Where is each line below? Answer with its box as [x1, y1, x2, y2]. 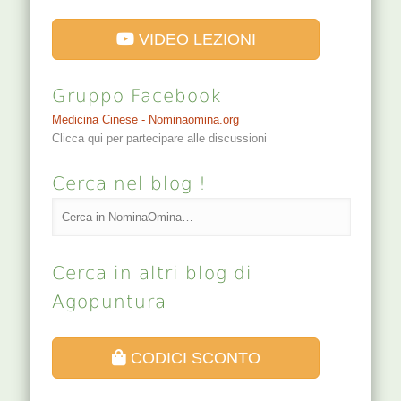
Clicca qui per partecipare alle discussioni [52, 132, 268, 146]
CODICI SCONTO [125, 348, 260, 367]
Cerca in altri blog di [52, 261, 253, 284]
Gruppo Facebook [52, 85, 223, 107]
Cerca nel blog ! [52, 173, 208, 195]
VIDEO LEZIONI [133, 30, 256, 49]
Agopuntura [52, 290, 167, 312]
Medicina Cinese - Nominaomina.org [52, 113, 240, 127]
